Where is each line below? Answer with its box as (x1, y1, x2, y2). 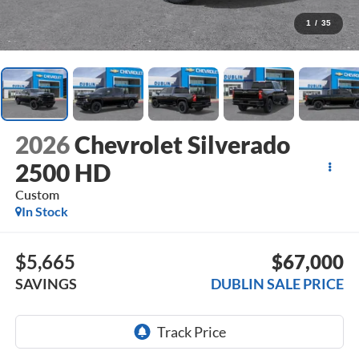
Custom (14, 187, 59, 203)
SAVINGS (14, 274, 77, 292)
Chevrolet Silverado (74, 130, 290, 159)
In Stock (21, 204, 68, 220)
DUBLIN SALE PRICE (211, 274, 345, 292)
